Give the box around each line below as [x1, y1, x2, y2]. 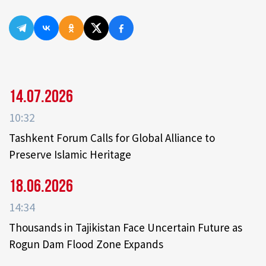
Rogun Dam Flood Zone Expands [9, 237, 163, 252]
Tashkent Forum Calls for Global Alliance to [9, 131, 215, 145]
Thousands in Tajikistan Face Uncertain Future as [9, 220, 242, 235]
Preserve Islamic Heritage [9, 147, 131, 162]
